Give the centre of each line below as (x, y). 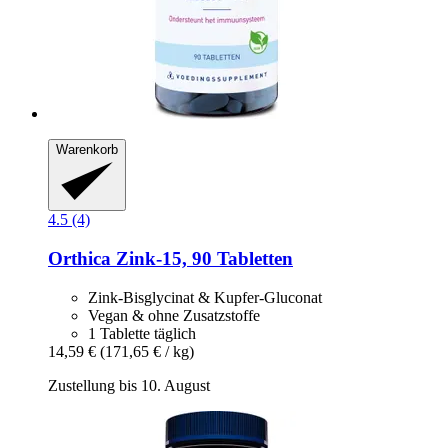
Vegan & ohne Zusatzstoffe (174, 315)
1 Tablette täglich (142, 333)
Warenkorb (87, 149)
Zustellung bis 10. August (129, 385)
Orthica (79, 258)
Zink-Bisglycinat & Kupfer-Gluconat (205, 297)
